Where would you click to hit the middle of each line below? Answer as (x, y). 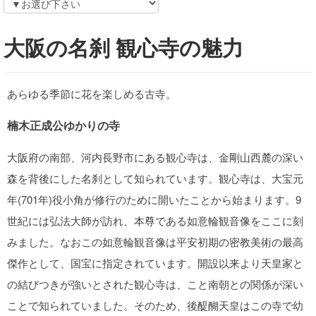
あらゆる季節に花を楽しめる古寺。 (92, 93)
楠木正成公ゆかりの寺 (63, 125)
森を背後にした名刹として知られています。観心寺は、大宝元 (155, 178)
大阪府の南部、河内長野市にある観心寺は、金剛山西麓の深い (155, 157)
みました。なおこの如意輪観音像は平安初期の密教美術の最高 (155, 242)
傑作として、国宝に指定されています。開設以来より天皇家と (155, 263)
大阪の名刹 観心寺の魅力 (123, 47)
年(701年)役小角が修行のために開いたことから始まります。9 (154, 199)
